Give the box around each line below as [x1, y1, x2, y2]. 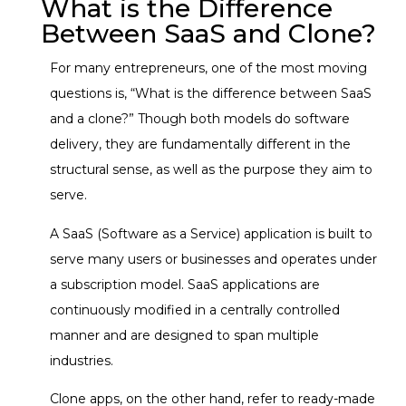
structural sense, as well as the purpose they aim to [50, 161, 372, 179]
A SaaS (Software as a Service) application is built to [50, 225, 372, 242]
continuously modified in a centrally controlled [50, 301, 340, 318]
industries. [50, 352, 113, 369]
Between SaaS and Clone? [41, 18, 376, 50]
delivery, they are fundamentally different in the [50, 136, 351, 153]
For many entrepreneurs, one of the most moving [50, 60, 367, 77]
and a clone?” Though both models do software [50, 111, 350, 128]
